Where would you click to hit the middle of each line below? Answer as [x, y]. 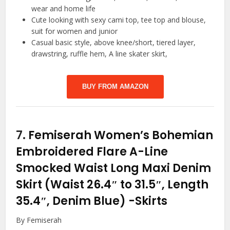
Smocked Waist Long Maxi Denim [114, 168]
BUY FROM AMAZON [115, 87]
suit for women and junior [75, 31]
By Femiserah [39, 220]
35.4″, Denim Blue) [72, 201]
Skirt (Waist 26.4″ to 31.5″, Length [112, 185]
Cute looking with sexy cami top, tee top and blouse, [119, 20]
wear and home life [64, 9]
